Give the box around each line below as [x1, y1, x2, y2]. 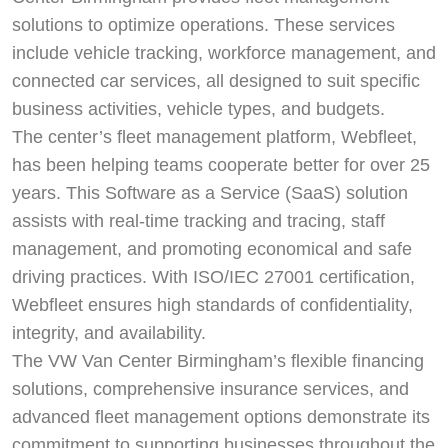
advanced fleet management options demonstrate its [12, 406, 430, 427]
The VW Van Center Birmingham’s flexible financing [12, 350, 424, 371]
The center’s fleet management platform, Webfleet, [12, 126, 417, 147]
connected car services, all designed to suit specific [12, 70, 420, 91]
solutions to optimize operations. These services [12, 14, 395, 35]
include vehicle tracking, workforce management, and [12, 42, 436, 63]
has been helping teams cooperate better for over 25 [12, 154, 430, 175]
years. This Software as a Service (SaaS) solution [12, 182, 408, 203]
